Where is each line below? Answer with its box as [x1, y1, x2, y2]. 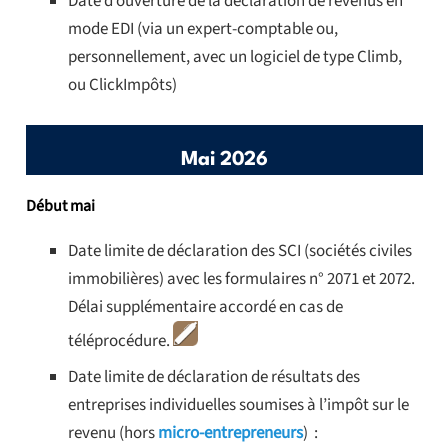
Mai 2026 [180, 149, 268, 170]
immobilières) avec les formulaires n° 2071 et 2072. [68, 266, 415, 291]
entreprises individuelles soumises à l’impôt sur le [68, 393, 409, 418]
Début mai [25, 194, 95, 217]
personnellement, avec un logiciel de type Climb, [68, 45, 402, 70]
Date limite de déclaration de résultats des [68, 365, 360, 390]
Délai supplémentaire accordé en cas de [68, 294, 343, 319]
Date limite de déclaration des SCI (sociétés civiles [68, 238, 412, 263]
